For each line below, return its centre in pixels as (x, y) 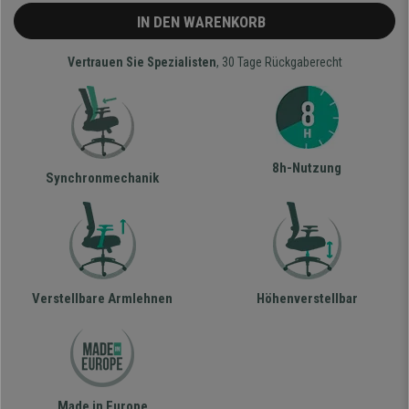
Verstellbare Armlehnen (102, 299)
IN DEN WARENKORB (204, 22)
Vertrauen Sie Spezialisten (142, 63)
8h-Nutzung (307, 168)
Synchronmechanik (102, 178)
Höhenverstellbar (307, 299)
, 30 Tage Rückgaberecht (279, 63)
